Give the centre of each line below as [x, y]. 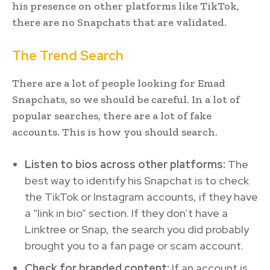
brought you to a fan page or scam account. [134, 245]
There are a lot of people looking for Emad [119, 83]
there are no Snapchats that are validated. [119, 22]
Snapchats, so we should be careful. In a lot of [126, 99]
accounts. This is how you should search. [115, 132]
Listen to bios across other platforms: [125, 164]
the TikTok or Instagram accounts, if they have [141, 196]
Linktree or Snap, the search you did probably [137, 229]
